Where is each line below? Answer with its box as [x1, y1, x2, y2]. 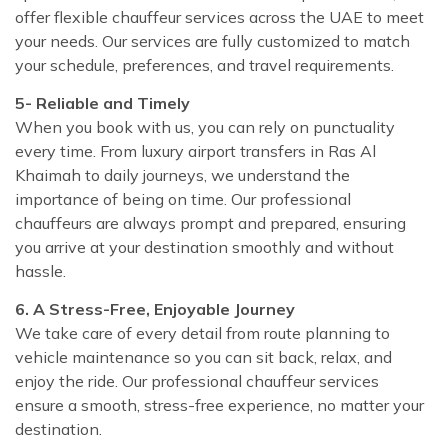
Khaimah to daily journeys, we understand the [15, 164, 350, 185]
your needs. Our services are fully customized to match [15, 30, 410, 51]
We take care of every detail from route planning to [15, 322, 390, 343]
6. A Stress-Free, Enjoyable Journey [15, 298, 295, 319]
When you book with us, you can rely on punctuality [15, 116, 395, 137]
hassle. [15, 260, 66, 281]
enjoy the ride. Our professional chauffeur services [15, 370, 379, 391]
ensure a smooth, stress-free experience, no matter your [15, 394, 424, 415]
